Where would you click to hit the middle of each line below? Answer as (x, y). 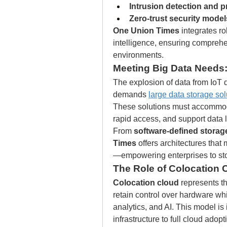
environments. (138, 55)
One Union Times (146, 31)
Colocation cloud (146, 183)
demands (131, 94)
